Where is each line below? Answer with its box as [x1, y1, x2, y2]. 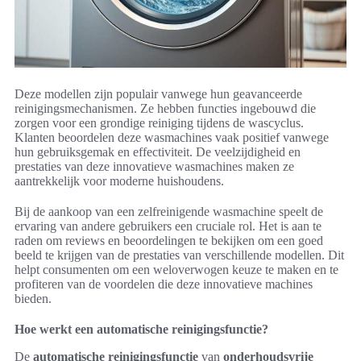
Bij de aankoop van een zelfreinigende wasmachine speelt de [15, 204, 323, 218]
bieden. [15, 291, 52, 305]
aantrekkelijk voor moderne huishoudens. [15, 173, 224, 188]
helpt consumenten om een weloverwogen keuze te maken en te [15, 262, 338, 276]
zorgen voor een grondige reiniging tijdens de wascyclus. [15, 115, 304, 130]
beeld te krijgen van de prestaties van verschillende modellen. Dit [15, 247, 344, 262]
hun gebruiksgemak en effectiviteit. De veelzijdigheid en [15, 144, 301, 159]
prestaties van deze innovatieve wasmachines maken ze [15, 159, 294, 173]
